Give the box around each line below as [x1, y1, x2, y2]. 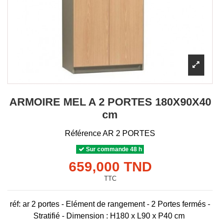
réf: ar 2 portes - [10, 199, 66, 208]
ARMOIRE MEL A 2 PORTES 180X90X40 [9, 96, 211, 108]
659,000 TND [68, 159, 152, 174]
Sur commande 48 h [84, 145, 142, 153]
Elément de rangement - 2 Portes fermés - [66, 199, 210, 208]
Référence [65, 129, 101, 137]
